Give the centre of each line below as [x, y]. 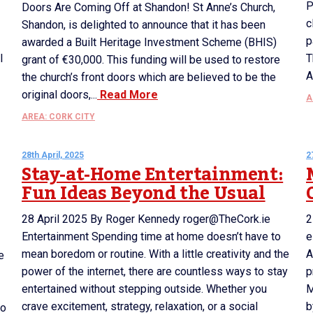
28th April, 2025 [53, 155]
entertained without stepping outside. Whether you [144, 289]
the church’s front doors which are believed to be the [149, 77]
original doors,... [59, 95]
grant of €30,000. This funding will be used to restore [151, 60]
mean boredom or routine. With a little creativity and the [155, 254]
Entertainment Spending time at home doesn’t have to [151, 236]
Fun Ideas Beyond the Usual [144, 194]
